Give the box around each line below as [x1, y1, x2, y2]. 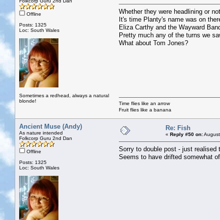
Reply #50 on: [170, 131, 203, 137]
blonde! [19, 98, 36, 104]
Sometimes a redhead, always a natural [19, 92, 109, 98]
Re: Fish [165, 124, 191, 132]
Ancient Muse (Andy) [19, 122, 82, 130]
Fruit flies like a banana [119, 107, 171, 112]
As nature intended [19, 130, 63, 136]
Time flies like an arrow [119, 100, 170, 106]
